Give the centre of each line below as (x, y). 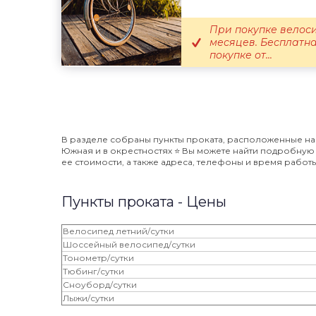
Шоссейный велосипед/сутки (129, 244)
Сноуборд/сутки (100, 285)
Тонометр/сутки (98, 258)
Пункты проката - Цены (144, 202)
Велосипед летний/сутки (119, 231)
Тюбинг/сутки (93, 271)
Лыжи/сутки (89, 298)
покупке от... (241, 55)
